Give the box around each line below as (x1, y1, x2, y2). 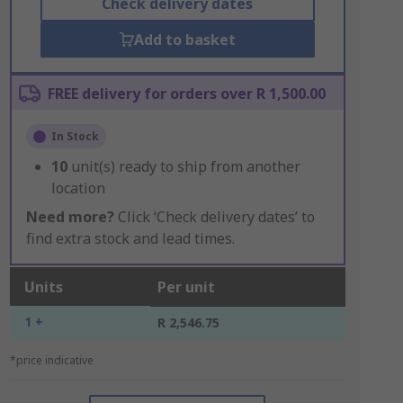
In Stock (50, 129, 99, 144)
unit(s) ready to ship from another (70, 157, 300, 176)
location (50, 178, 105, 198)
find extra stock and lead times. (25, 228, 235, 248)
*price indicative (9, 353, 94, 368)
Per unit (157, 277, 215, 297)
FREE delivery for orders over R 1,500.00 (47, 84, 326, 103)
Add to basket (133, 30, 236, 49)
